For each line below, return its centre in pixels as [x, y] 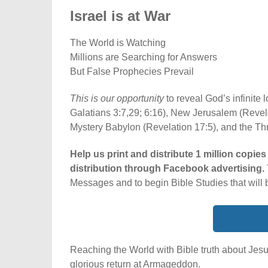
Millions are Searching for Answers [145, 57]
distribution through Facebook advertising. [168, 169]
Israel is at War [120, 16]
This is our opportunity [117, 99]
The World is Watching [119, 43]
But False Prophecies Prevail [132, 72]
